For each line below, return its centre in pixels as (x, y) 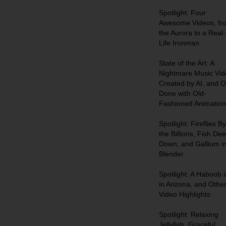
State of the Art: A (186, 63)
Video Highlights (185, 194)
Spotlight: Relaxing (189, 214)
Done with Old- (183, 93)
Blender (171, 154)
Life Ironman (179, 43)
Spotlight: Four (182, 13)
